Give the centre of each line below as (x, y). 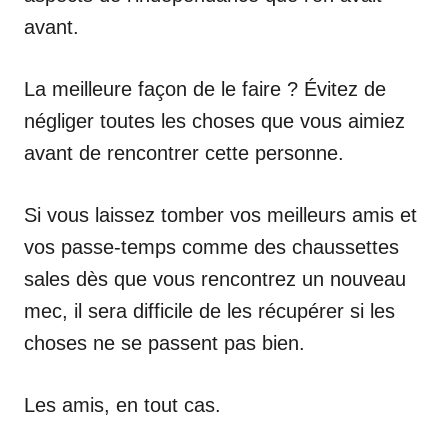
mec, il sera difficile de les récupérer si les (209, 311)
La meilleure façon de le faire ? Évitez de (205, 89)
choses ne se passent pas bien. (164, 343)
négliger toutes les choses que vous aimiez (214, 121)
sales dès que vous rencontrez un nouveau (215, 279)
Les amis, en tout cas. (122, 405)
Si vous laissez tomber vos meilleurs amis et (220, 215)
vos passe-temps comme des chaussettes (211, 247)
